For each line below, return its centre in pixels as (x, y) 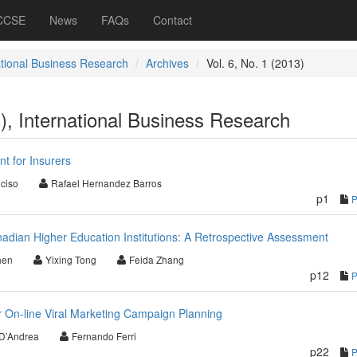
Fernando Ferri (104, 336)
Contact (173, 20)
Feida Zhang (156, 259)
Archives (167, 63)
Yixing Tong (71, 259)
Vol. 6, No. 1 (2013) (255, 63)
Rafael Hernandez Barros (106, 183)
